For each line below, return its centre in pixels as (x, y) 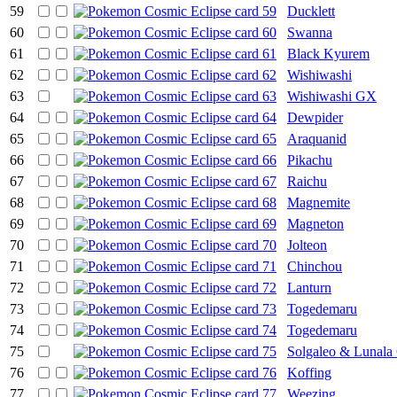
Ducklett (311, 11)
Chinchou (315, 266)
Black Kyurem (328, 53)
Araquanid (317, 138)
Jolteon (307, 245)
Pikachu (310, 160)
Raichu (307, 181)
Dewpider (315, 117)
